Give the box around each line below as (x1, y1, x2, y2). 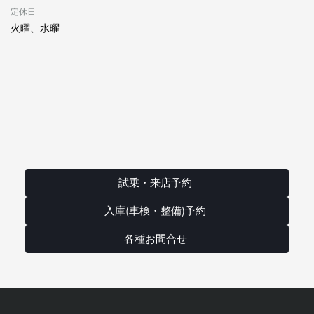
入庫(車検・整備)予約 (104, 204, 206, 217)
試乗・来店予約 (118, 176, 192, 189)
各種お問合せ (123, 232, 187, 245)
